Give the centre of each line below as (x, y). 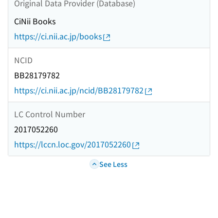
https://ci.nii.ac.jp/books (58, 36)
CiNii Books (35, 21)
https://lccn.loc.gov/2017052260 (73, 144)
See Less (113, 164)
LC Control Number (50, 114)
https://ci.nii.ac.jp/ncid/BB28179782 (79, 90)
